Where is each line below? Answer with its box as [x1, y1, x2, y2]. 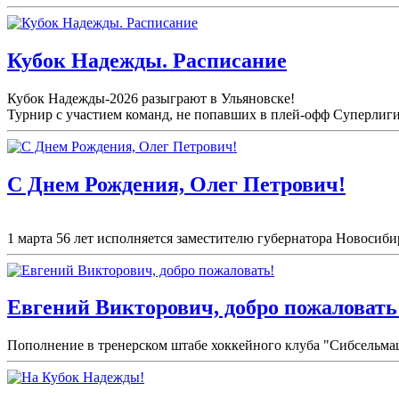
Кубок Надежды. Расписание [7, 48, 287, 72]
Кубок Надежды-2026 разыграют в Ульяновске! [7, 90, 295, 106]
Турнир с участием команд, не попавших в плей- [7, 106, 305, 122]
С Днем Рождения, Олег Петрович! [7, 172, 346, 196]
